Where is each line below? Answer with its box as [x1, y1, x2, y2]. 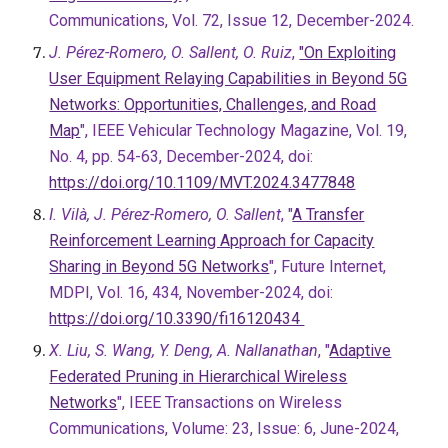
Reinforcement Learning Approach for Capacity [49, 231, 375, 250]
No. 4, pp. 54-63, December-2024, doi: [49, 147, 314, 166]
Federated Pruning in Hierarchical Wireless [49, 367, 348, 386]
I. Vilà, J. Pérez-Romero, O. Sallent [49, 205, 282, 224]
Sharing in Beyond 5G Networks [49, 257, 270, 276]
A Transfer [292, 205, 365, 224]
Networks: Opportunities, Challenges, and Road [49, 95, 377, 114]
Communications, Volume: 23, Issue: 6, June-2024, [49, 419, 400, 438]
